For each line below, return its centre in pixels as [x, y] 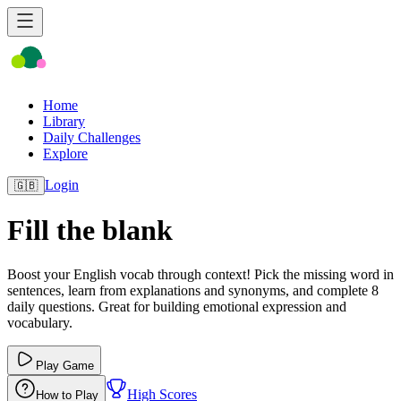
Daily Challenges [92, 137]
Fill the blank [90, 230]
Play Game [65, 365]
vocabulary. [40, 322]
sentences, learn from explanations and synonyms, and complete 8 [193, 290]
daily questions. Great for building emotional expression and [177, 306]
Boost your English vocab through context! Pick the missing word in [200, 274]
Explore [65, 154]
